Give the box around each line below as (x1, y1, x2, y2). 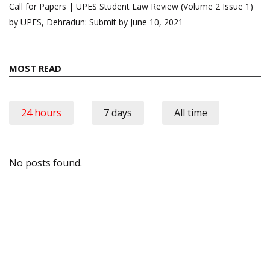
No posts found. (9, 155, 82, 169)
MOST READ (9, 61, 61, 74)
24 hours (21, 105, 61, 119)
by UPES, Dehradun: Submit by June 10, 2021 (9, 16, 183, 28)
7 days (104, 105, 132, 119)
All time (174, 105, 207, 119)
